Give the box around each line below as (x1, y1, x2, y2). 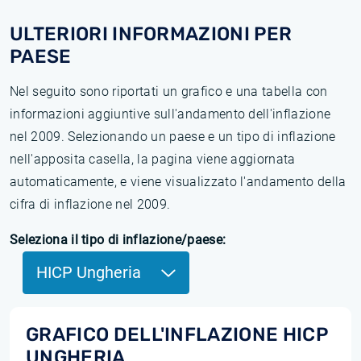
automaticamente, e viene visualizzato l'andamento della (10, 174, 346, 189)
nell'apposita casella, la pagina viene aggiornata (10, 151, 296, 167)
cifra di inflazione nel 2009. (10, 197, 171, 212)
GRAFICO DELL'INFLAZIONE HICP (26, 323, 327, 346)
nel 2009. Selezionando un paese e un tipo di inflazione (10, 129, 336, 144)
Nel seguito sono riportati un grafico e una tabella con (10, 84, 328, 99)
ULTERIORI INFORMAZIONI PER (10, 23, 293, 45)
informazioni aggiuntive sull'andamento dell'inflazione (10, 106, 331, 122)
